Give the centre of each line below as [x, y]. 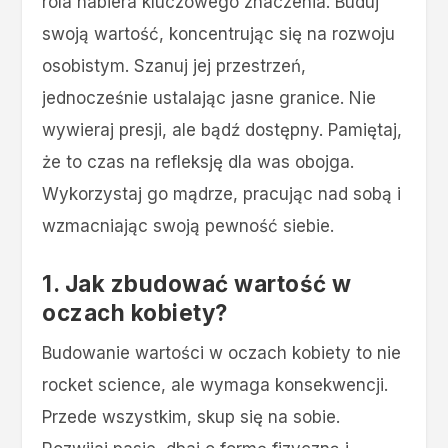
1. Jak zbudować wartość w [197, 284]
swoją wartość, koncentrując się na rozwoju [219, 33]
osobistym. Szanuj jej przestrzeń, [174, 65]
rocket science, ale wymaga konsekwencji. [215, 385]
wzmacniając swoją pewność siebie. [188, 225]
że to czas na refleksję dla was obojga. [198, 161]
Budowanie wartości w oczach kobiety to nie [222, 353]
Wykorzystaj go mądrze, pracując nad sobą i [222, 193]
